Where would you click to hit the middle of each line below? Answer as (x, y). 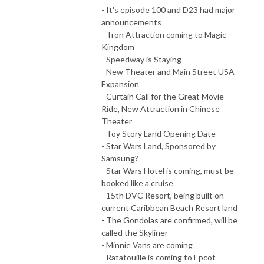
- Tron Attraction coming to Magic (164, 34)
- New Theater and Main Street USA (168, 71)
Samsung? (120, 158)
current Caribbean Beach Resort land (169, 207)
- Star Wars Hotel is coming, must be (168, 170)
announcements (131, 22)
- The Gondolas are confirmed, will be (169, 220)
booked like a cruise (137, 183)
